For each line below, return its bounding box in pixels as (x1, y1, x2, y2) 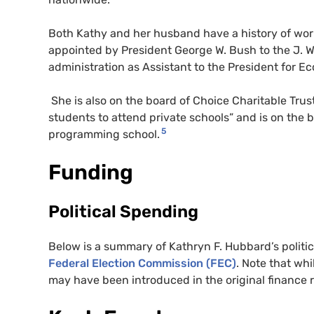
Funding (48, 160, 133, 186)
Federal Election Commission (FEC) (48, 257, 236, 271)
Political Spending (48, 202, 198, 222)
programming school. (48, 128, 160, 142)
